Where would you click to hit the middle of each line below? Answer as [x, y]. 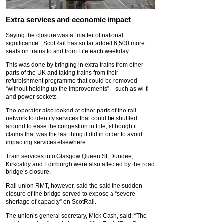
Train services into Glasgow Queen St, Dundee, [70, 156]
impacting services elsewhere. [47, 142]
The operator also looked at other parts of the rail [71, 111]
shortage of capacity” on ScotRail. [51, 202]
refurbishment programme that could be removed [72, 81]
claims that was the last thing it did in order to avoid [74, 135]
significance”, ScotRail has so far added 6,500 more [75, 43]
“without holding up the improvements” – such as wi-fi [77, 89]
